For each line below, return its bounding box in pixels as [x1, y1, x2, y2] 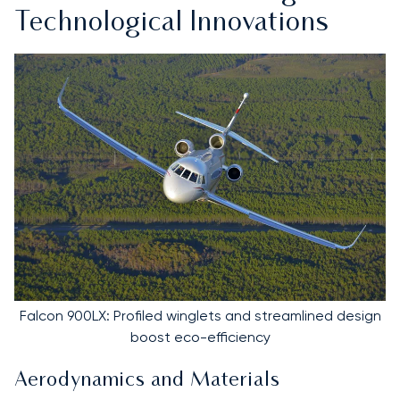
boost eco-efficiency [129, 328, 271, 346]
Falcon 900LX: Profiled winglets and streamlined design [19, 306, 381, 324]
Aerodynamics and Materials [14, 371, 280, 390]
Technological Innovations [14, 10, 329, 37]
